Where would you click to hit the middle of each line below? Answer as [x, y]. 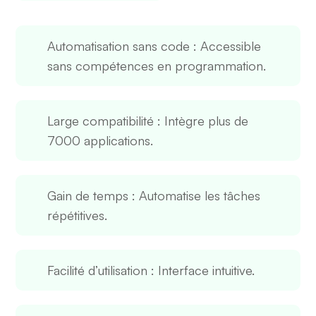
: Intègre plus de [201, 120]
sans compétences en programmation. [157, 65]
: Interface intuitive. [201, 270]
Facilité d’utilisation [98, 270]
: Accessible [226, 45]
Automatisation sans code [119, 45]
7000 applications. [101, 140]
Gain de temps [88, 195]
